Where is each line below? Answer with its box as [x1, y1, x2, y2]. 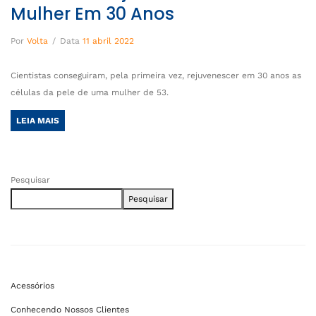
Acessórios [11, 281, 54, 291]
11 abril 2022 [83, 36, 134, 47]
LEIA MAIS [16, 116, 59, 126]
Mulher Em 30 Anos [11, 2, 174, 26]
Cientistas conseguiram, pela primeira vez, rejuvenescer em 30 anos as [11, 71, 301, 81]
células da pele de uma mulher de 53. [11, 87, 169, 98]
